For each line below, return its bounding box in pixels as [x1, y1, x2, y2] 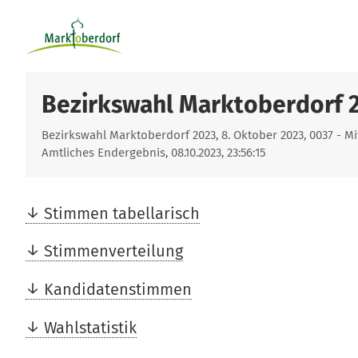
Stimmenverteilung [44, 241, 183, 261]
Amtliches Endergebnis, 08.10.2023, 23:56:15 [42, 145, 265, 160]
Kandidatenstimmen [44, 280, 192, 300]
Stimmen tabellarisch [44, 203, 200, 223]
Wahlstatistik [44, 317, 137, 337]
